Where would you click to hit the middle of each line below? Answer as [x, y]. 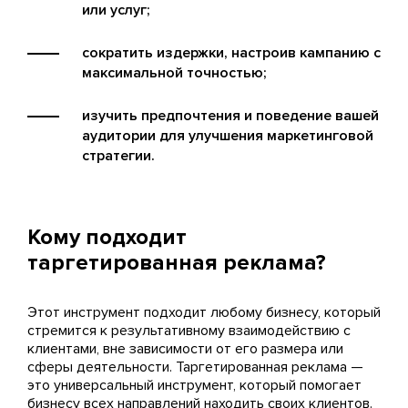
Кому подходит [107, 237]
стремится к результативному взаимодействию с [189, 330]
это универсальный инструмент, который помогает [194, 385]
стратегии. [118, 155]
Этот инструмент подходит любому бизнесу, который [204, 312]
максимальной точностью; [174, 72]
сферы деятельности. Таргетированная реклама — [195, 367]
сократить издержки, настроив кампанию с [231, 52]
